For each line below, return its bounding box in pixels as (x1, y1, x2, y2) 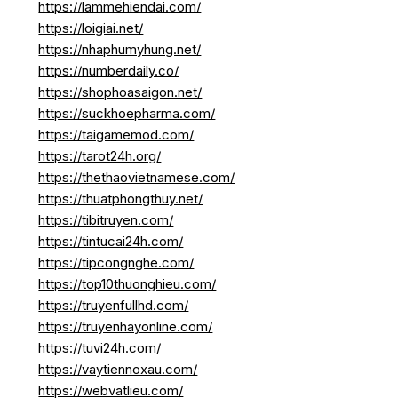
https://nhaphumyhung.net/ (38, 41, 202, 59)
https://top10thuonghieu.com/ (38, 275, 217, 293)
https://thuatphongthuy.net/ (38, 190, 203, 208)
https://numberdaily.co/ (38, 62, 179, 80)
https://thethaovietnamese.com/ (38, 169, 235, 187)
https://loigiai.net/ (38, 20, 144, 37)
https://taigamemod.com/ (38, 126, 195, 144)
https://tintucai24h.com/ (38, 233, 184, 251)
